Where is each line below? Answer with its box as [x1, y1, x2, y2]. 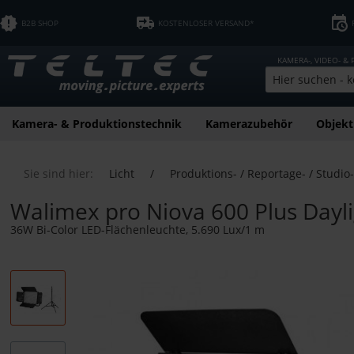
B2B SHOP [21, 17, 59, 28]
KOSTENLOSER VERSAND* [157, 17, 254, 28]
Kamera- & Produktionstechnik [12, 115, 182, 131]
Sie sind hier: [24, 165, 93, 181]
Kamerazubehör [205, 115, 292, 131]
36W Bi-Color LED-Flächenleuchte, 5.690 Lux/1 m [10, 221, 265, 237]
